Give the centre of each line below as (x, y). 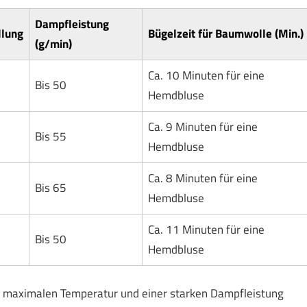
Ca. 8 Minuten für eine (202, 179)
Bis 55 (50, 137)
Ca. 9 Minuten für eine (202, 127)
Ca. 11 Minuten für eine (206, 230)
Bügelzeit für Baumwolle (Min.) (225, 34)
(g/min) (53, 44)
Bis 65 (50, 188)
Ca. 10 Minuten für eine (206, 76)
